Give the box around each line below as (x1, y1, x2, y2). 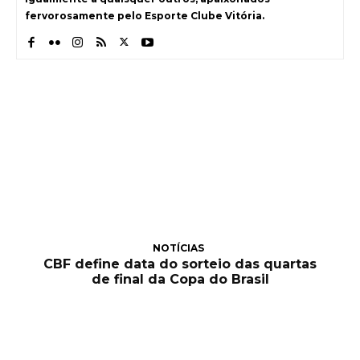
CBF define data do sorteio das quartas (43, 256, 317, 272)
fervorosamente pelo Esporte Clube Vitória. (25, 9, 264, 22)
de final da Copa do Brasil (91, 272, 269, 288)
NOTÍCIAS (152, 242, 204, 255)
